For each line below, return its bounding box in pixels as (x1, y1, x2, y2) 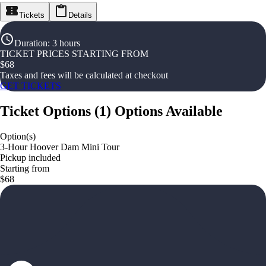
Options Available (115, 103, 223, 119)
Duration (14, 38, 47, 48)
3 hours (52, 38, 80, 48)
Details (68, 11, 92, 20)
